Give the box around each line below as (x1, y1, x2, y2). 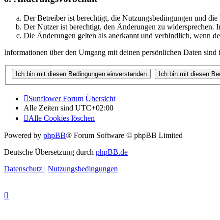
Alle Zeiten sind (24, 103, 75, 112)
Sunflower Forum (28, 94, 83, 103)
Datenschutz (4, 164, 42, 173)
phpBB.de (96, 147, 128, 156)
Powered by (4, 131, 43, 139)
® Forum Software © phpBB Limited (66, 131, 183, 139)
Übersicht (85, 94, 115, 103)
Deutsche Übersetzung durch (4, 147, 96, 156)
